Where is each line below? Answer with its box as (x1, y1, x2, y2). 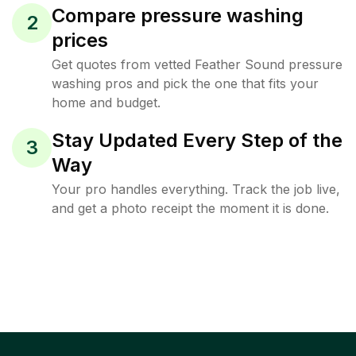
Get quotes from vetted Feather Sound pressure (52, 56, 342, 72)
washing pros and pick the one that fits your (52, 75, 319, 91)
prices (52, 29, 108, 52)
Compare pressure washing (52, 4, 304, 27)
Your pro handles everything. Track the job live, (52, 181, 340, 197)
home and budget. (52, 95, 161, 110)
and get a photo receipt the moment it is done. (52, 200, 329, 216)
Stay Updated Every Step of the (52, 129, 342, 152)
